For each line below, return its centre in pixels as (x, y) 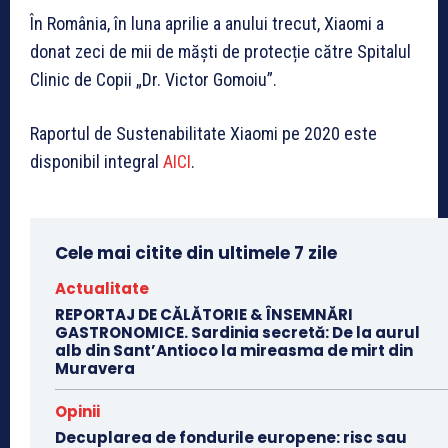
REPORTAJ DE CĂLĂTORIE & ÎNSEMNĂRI (204, 314)
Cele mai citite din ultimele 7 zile (196, 252)
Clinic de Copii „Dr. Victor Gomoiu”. (153, 79)
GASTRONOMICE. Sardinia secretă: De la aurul (237, 332)
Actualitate (102, 288)
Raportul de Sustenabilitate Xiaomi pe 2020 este (203, 133)
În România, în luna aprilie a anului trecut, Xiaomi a (207, 23)
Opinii (77, 411)
